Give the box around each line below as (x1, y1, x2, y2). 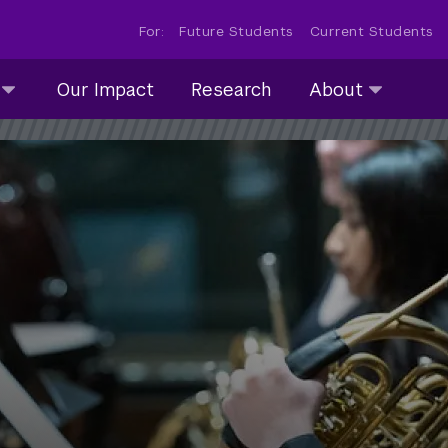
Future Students (179, 22, 294, 40)
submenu (292, 89, 373, 113)
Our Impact (55, 77, 154, 101)
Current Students (309, 22, 434, 40)
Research (191, 77, 272, 101)
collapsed (292, 117, 377, 141)
